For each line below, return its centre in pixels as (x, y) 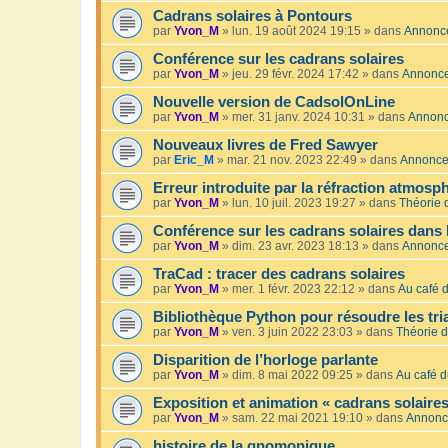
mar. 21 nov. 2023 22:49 (292, 160)
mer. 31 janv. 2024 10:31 (298, 117)
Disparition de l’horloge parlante (265, 360)
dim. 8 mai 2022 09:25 (292, 375)
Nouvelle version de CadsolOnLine (274, 102)
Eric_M (194, 160)
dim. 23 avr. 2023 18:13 (295, 246)
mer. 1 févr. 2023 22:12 (293, 289)
